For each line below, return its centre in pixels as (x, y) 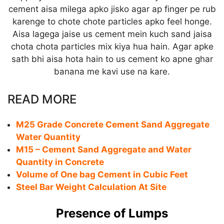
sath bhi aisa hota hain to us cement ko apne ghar (112, 59)
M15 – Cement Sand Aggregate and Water (104, 150)
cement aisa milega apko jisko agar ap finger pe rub (112, 9)
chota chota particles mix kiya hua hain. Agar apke (112, 46)
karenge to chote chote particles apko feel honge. (112, 21)
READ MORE (42, 99)
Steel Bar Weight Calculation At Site (91, 187)
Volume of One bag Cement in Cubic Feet (102, 175)
